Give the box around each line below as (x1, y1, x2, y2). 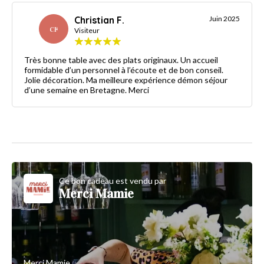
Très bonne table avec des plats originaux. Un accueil (24, 55, 218, 65)
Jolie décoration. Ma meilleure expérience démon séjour (24, 75, 227, 85)
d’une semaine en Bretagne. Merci (24, 85, 149, 95)
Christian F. (74, 14, 124, 27)
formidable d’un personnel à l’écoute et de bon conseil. (24, 65, 223, 75)
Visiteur (74, 26, 100, 35)
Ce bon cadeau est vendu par (59, 176, 166, 186)
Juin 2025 (209, 14, 240, 24)
